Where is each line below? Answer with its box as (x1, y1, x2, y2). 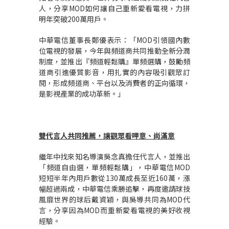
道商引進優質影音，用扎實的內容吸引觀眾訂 (39, 67, 190, 77)
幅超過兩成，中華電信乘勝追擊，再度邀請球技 (39, 184, 190, 194)
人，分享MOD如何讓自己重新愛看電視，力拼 (39, 3, 190, 13)
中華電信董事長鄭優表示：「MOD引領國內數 (39, 35, 190, 45)
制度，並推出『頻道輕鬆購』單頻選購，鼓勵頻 (39, 56, 190, 66)
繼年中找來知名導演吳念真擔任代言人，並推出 (39, 151, 190, 162)
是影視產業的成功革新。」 (39, 88, 125, 99)
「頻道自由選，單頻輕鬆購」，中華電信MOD (39, 162, 190, 172)
